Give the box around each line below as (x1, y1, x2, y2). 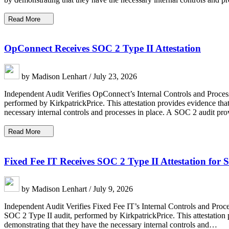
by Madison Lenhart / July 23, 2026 (19, 72, 137, 81)
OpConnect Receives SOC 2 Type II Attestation (4, 43, 201, 54)
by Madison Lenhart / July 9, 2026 (19, 185, 133, 194)
